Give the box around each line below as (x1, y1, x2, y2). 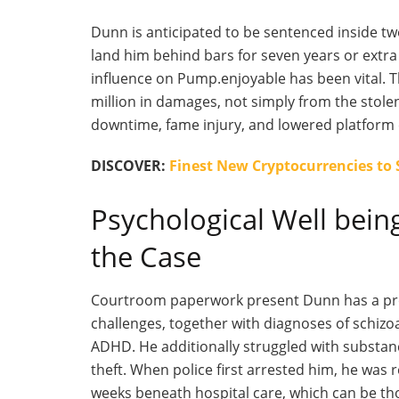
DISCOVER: (91, 155, 169, 175)
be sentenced (243, 21, 334, 42)
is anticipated (132, 21, 222, 42)
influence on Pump (91, 68, 217, 88)
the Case (91, 237, 201, 275)
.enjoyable (217, 68, 286, 88)
